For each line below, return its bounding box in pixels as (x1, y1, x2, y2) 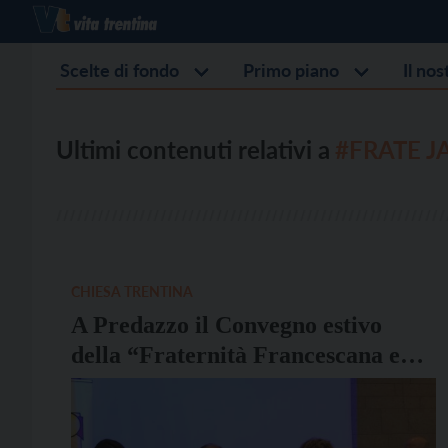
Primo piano (243, 59, 339, 81)
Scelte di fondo (60, 59, 179, 81)
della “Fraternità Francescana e (71, 342, 400, 368)
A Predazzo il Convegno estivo (71, 312, 382, 338)
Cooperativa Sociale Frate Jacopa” (71, 372, 430, 398)
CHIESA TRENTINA (71, 283, 193, 300)
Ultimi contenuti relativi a (56, 135, 330, 164)
